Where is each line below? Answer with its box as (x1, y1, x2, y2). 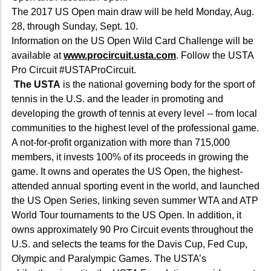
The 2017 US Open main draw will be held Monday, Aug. (11, 6, 254, 17)
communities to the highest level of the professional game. (11, 122, 259, 133)
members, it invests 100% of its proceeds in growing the (11, 151, 249, 162)
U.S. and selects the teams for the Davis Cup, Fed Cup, (11, 238, 247, 249)
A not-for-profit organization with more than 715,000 (11, 137, 230, 148)
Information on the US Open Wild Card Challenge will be (11, 35, 253, 46)
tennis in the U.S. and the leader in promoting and (11, 93, 223, 104)
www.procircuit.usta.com (64, 50, 176, 60)
